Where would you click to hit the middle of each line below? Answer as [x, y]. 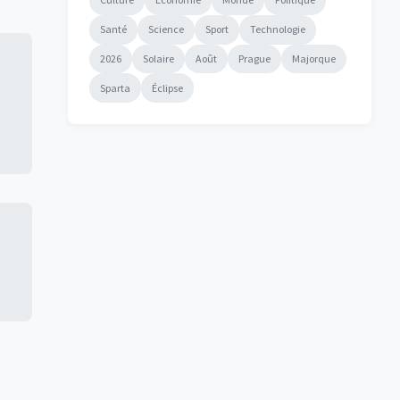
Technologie [278, 29]
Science [166, 29]
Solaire [158, 58]
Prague [254, 58]
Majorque [314, 58]
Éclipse [167, 87]
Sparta [115, 87]
